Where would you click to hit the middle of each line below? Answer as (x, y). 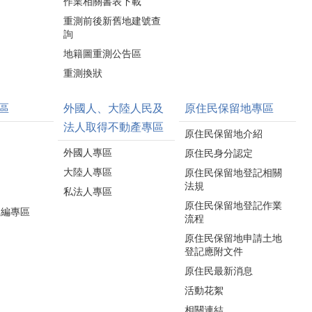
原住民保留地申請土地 (233, 238)
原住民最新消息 (219, 271)
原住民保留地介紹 (224, 133)
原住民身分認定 (219, 153)
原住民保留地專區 (229, 108)
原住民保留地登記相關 (233, 172)
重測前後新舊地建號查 (112, 21)
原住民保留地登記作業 (233, 205)
